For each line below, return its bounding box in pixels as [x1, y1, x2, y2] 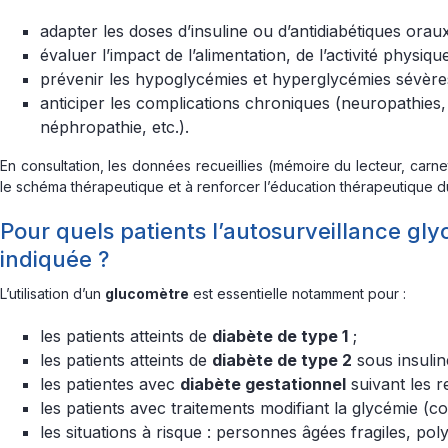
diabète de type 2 [212, 350, 352, 370]
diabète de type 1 [212, 326, 348, 346]
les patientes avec [40, 374, 180, 394]
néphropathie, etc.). [40, 117, 189, 137]
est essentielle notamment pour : [189, 285, 406, 302]
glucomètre [105, 285, 189, 302]
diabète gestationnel [180, 374, 346, 394]
